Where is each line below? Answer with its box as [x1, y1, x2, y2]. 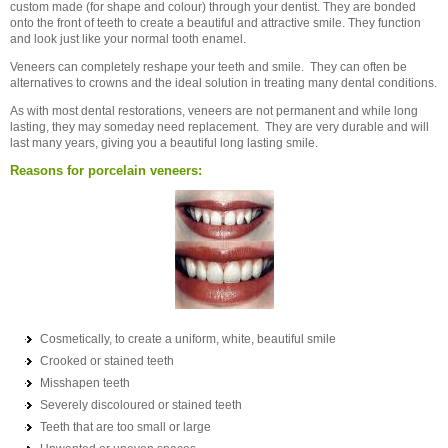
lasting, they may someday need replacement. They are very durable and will [10, 120, 429, 134]
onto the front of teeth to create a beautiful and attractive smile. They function [10, 16, 421, 30]
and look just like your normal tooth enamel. [10, 32, 246, 46]
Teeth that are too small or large [40, 420, 211, 434]
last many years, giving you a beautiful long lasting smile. [10, 136, 318, 150]
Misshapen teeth [40, 376, 130, 390]
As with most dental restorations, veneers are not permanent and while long [10, 104, 418, 118]
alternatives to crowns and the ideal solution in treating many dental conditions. [10, 76, 437, 90]
